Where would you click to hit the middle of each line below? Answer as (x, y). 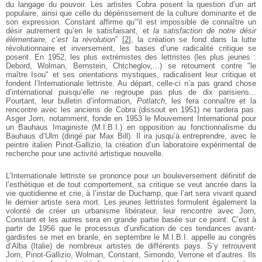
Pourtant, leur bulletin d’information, (71, 101)
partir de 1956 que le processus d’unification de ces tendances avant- (131, 228)
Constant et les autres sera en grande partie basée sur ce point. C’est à (131, 219)
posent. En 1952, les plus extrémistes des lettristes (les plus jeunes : (131, 57)
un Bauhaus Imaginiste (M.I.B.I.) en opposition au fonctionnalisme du (131, 127)
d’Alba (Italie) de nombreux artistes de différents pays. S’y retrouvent (131, 246)
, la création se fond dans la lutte (194, 39)
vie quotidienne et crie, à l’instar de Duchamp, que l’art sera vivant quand (131, 193)
